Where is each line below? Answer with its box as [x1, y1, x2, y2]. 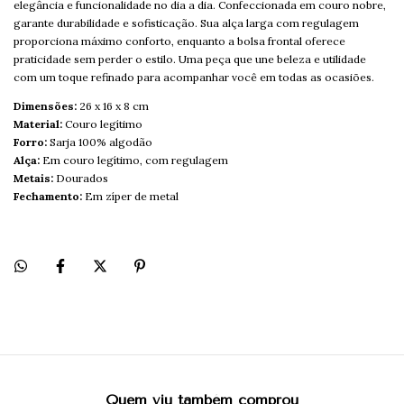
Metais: [14, 171, 53, 185]
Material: [14, 117, 62, 131]
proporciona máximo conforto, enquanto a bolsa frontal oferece [14, 34, 345, 48]
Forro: [14, 135, 47, 149]
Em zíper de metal [82, 189, 179, 203]
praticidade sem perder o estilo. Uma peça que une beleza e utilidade [14, 52, 366, 66]
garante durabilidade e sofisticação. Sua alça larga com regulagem [14, 16, 359, 30]
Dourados [53, 171, 108, 185]
